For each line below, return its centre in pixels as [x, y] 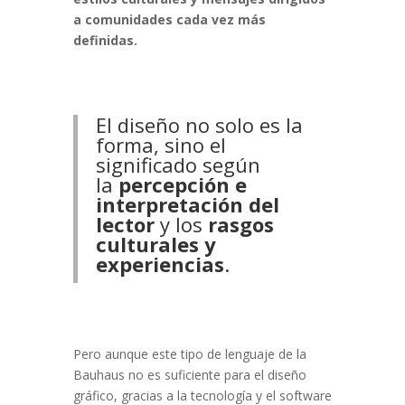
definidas [103, 41]
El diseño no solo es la [199, 125]
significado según [178, 165]
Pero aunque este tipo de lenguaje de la [189, 354]
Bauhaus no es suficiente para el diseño [189, 375]
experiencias [160, 264]
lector [125, 225]
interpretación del [187, 205]
